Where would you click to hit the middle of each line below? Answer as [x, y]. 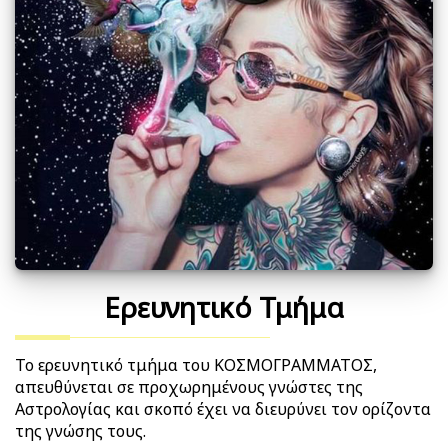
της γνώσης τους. [80, 431]
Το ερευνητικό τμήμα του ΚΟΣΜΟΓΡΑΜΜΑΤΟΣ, [196, 365]
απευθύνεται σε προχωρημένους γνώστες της [189, 387]
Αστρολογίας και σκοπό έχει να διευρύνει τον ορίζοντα [223, 409]
